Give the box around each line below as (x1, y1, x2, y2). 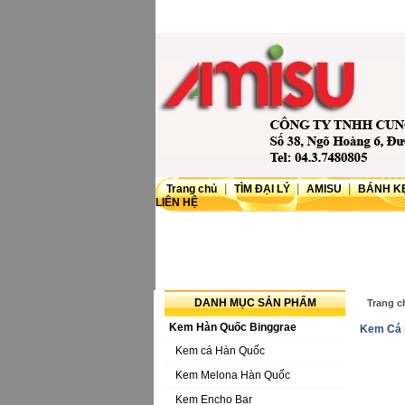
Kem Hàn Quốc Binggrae (169, 321, 297, 334)
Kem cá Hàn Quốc (175, 344, 265, 357)
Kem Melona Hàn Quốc (175, 369, 290, 381)
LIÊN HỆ (155, 196, 198, 209)
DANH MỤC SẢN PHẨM (193, 297, 316, 309)
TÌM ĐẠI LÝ (234, 183, 293, 195)
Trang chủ (166, 183, 217, 195)
